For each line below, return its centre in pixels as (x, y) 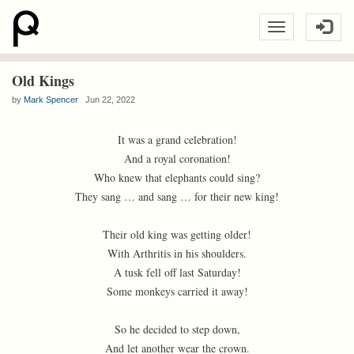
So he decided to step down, (177, 329)
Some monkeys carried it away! (177, 291)
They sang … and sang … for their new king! (177, 196)
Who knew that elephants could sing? (177, 177)
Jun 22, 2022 (107, 100)
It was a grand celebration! (177, 139)
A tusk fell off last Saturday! (177, 272)
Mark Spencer (51, 100)
